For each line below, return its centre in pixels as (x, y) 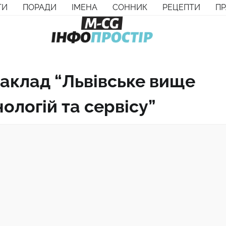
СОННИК (130, 7)
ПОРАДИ (40, 7)
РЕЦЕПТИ (181, 7)
